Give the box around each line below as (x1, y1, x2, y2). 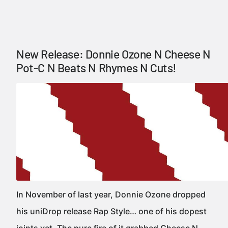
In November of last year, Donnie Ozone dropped (16, 189, 206, 199)
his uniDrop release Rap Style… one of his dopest (16, 206, 207, 216)
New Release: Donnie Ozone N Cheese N (16, 47, 211, 61)
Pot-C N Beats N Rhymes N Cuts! (16, 61, 177, 75)
